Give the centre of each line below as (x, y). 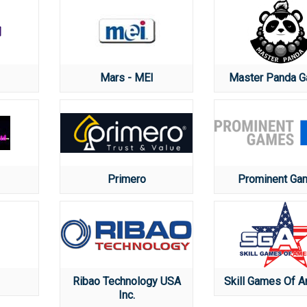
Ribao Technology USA (126, 281)
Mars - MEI (126, 77)
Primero (126, 179)
